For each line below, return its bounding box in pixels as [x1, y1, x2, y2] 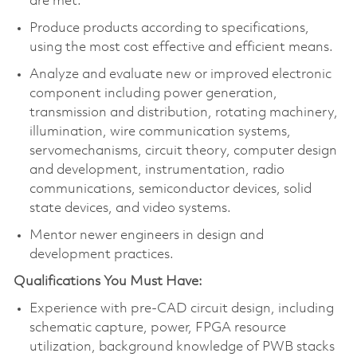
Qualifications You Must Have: [13, 274, 202, 288]
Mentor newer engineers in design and [29, 228, 264, 242]
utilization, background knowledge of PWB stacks [29, 339, 335, 354]
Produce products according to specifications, [29, 21, 309, 35]
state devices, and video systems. [29, 201, 231, 215]
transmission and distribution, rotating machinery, [29, 105, 338, 120]
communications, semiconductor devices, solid [29, 182, 312, 196]
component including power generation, [29, 86, 277, 100]
